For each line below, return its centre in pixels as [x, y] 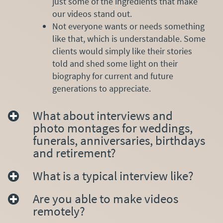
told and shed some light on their [115, 64]
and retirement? [74, 153]
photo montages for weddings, [113, 128]
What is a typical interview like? [113, 176]
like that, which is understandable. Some [129, 39]
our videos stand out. [92, 14]
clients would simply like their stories [122, 51]
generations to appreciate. [102, 89]
